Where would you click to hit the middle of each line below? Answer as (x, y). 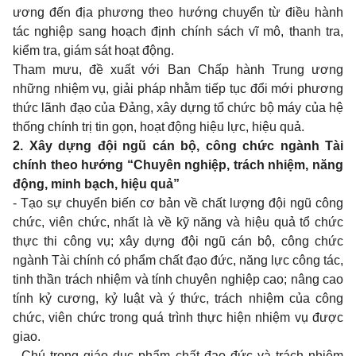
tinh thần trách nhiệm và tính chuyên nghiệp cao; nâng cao (178, 279)
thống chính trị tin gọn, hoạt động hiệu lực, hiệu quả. (159, 127)
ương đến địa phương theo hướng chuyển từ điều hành (178, 12)
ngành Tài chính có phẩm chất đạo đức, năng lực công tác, (178, 260)
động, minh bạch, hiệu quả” (96, 184)
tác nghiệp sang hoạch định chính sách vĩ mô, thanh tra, (178, 31)
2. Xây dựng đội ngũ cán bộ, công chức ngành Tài (178, 146)
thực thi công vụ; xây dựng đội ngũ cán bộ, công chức (178, 241)
